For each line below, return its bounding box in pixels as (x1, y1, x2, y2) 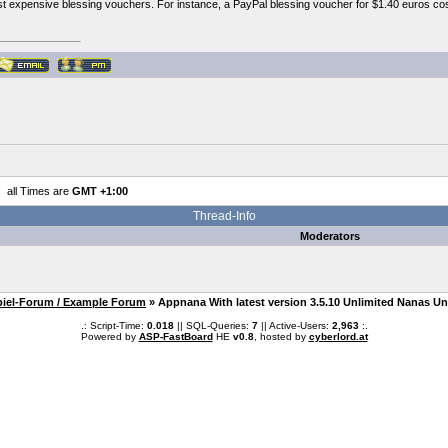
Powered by (80, 331, 139, 342)
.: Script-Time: (80, 320, 147, 331)
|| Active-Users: (257, 320, 332, 331)
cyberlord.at (308, 331, 368, 342)
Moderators (299, 230, 360, 242)
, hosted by (253, 331, 309, 342)
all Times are (6, 185, 72, 197)
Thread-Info (192, 209, 256, 223)
